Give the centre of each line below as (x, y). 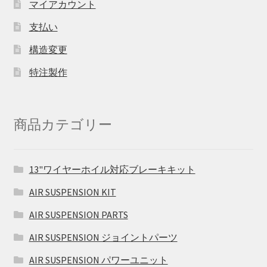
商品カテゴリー (63, 125)
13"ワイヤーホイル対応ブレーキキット (112, 170)
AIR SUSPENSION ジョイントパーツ (103, 237)
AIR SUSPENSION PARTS (78, 215)
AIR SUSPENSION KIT (72, 192)
